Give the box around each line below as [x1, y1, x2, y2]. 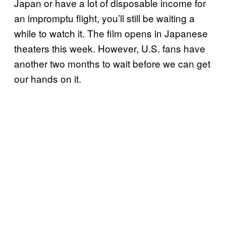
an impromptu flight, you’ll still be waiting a [14, 11, 195, 25]
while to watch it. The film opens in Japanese [14, 26, 208, 40]
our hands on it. [14, 71, 81, 85]
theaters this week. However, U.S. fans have [14, 41, 205, 55]
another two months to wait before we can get [14, 56, 210, 70]
